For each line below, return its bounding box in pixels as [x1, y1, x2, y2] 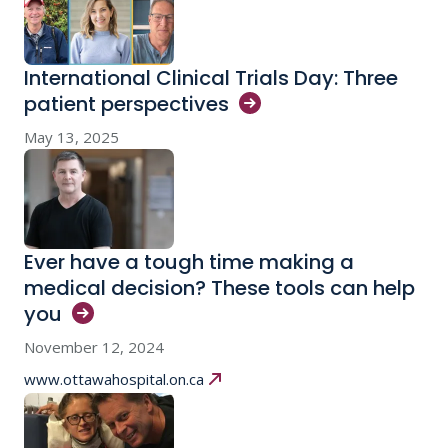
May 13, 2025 [24, 127, 119, 148]
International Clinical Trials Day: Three [24, 64, 398, 93]
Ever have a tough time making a [24, 248, 354, 277]
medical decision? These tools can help [24, 274, 415, 303]
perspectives [101, 90, 229, 119]
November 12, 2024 [24, 337, 164, 358]
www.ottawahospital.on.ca [24, 369, 204, 390]
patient [24, 90, 101, 119]
